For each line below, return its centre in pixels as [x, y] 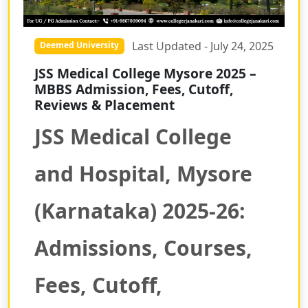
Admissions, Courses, [143, 248]
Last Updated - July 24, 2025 [203, 46]
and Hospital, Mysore [143, 174]
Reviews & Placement [104, 105]
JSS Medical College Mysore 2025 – [145, 74]
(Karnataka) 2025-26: [140, 211]
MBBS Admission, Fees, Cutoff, [134, 89]
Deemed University [79, 45]
